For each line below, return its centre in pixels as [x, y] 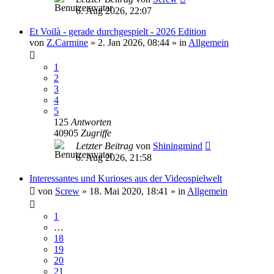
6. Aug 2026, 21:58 [114, 157]
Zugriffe [96, 133]
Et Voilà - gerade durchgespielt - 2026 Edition [118, 31]
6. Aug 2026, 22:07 [114, 11]
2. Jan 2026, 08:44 [134, 43]
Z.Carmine [67, 43]
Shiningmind [178, 146]
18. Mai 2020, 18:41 [129, 191]
